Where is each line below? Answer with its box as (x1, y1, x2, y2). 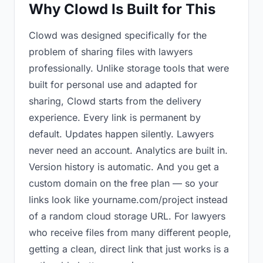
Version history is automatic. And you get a (29, 161, 219, 173)
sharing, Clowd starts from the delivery (29, 95, 201, 107)
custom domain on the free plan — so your (29, 177, 218, 189)
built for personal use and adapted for (29, 79, 197, 90)
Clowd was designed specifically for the (29, 29, 207, 41)
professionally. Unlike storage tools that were (29, 62, 229, 74)
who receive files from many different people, (29, 227, 231, 238)
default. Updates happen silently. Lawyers (29, 128, 214, 140)
